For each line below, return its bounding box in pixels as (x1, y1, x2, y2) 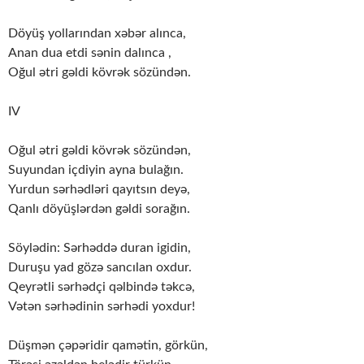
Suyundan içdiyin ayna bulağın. (8, 162, 184, 176)
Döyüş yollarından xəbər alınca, (8, 26, 186, 40)
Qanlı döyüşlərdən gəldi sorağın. (8, 201, 190, 215)
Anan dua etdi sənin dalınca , (8, 45, 171, 59)
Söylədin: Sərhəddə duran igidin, (8, 240, 191, 254)
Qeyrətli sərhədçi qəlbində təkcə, (8, 279, 195, 293)
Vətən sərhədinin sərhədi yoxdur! (8, 299, 195, 313)
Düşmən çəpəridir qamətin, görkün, (8, 338, 208, 352)
